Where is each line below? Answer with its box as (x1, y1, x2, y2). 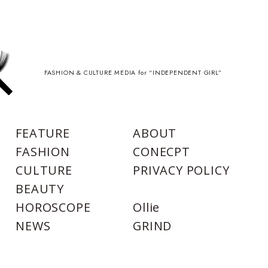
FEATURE (16, 124, 70, 141)
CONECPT (133, 143, 190, 160)
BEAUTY (16, 181, 65, 197)
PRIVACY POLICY (133, 162, 230, 178)
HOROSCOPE (16, 199, 91, 216)
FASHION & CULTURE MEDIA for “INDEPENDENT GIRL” (44, 68, 222, 77)
